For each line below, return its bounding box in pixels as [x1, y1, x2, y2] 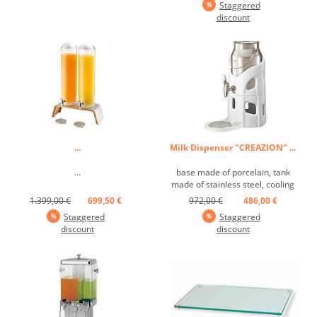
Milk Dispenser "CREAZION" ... [170, 141, 296, 154]
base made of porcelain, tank [175, 166, 290, 178]
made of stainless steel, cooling [171, 178, 295, 190]
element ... [212, 190, 254, 202]
